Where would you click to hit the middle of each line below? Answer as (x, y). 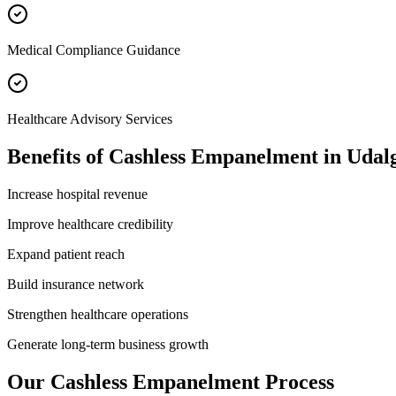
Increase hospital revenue (77, 194)
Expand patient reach (66, 254)
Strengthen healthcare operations (98, 314)
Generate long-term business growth (108, 344)
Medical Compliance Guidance (94, 49)
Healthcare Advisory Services (90, 118)
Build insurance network (76, 284)
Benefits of (58, 156)
